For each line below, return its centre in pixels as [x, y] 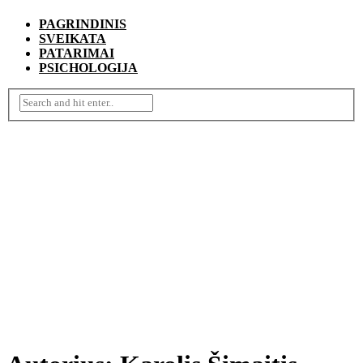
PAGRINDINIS [83, 23]
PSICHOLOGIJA [88, 67]
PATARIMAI [77, 53]
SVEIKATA [73, 38]
